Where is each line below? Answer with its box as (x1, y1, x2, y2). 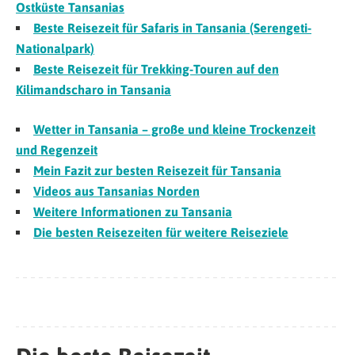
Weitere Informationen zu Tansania (33, 204, 232, 219)
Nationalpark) (16, 41, 94, 56)
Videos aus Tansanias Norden (33, 184, 200, 199)
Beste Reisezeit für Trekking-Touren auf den (33, 62, 279, 77)
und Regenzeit (16, 143, 97, 158)
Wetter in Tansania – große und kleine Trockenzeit (33, 122, 315, 137)
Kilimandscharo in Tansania (16, 82, 171, 97)
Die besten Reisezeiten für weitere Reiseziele (33, 225, 288, 240)
